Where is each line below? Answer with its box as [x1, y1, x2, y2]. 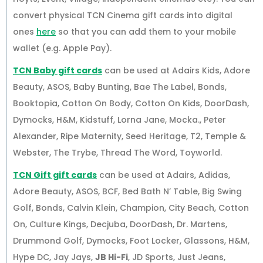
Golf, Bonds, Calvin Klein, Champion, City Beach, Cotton [13, 202, 249, 214]
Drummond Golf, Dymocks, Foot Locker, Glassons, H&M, [13, 235, 249, 247]
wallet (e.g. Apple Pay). [13, 42, 112, 55]
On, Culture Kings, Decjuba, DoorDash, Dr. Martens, [13, 218, 227, 231]
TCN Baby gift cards [13, 65, 102, 77]
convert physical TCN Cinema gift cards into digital [13, 9, 232, 22]
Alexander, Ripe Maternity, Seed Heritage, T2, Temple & [13, 130, 246, 143]
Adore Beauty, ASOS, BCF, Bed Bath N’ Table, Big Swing [13, 186, 242, 198]
